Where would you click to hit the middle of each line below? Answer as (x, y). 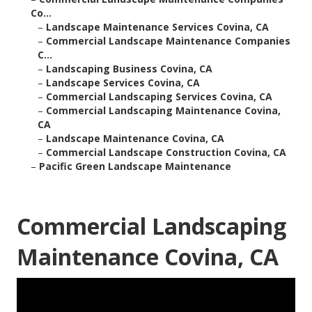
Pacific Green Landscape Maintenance (135, 166)
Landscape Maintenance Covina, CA (135, 139)
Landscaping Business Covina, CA (129, 69)
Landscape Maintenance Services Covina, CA (157, 27)
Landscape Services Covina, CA (123, 83)
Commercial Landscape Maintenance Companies (168, 41)
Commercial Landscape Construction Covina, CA (166, 153)
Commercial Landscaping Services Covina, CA (159, 97)
